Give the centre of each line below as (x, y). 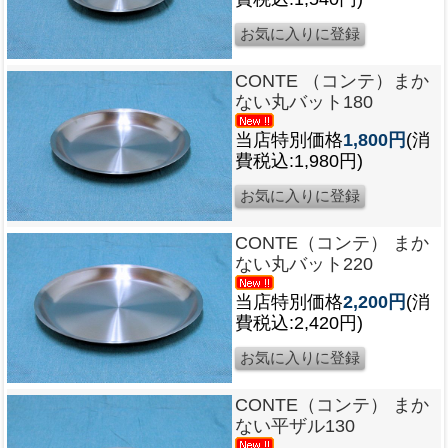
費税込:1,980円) (299, 160)
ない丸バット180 (304, 101)
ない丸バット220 (304, 263)
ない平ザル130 (295, 425)
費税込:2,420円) (299, 322)
